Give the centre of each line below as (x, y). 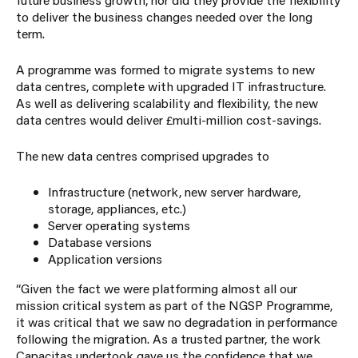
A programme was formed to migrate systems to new (165, 70)
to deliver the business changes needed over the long (164, 17)
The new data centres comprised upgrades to (143, 156)
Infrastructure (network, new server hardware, (174, 192)
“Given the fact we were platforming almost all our (157, 288)
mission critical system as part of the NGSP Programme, (174, 305)
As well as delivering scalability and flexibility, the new (167, 103)
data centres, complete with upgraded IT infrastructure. (171, 86)
